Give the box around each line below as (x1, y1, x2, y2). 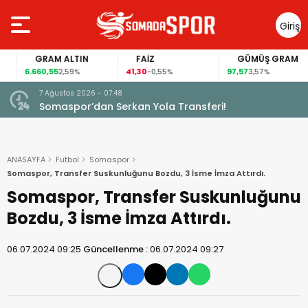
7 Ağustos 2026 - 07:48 (39, 88, 122, 98)
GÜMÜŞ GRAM (221, 53, 283, 65)
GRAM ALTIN (19, 53, 73, 65)
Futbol (56, 154, 79, 165)
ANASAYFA (7, 154, 45, 165)
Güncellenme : (83, 243, 150, 256)
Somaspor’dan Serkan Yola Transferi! (39, 100, 226, 113)
